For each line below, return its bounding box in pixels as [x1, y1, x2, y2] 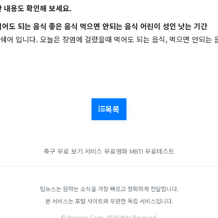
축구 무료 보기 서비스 [44, 146, 102, 156]
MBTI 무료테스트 [129, 146, 174, 156]
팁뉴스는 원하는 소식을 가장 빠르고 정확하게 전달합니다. [39, 184, 179, 193]
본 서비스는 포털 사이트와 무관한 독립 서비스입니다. [45, 196, 173, 205]
